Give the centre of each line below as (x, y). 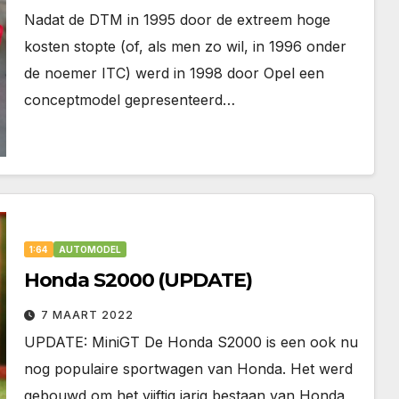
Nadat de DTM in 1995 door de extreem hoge (177, 20)
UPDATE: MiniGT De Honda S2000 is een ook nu (191, 342)
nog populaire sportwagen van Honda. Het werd (188, 369)
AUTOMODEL (90, 249)
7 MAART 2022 (87, 315)
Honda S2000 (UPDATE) (138, 280)
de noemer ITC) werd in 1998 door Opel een (174, 73)
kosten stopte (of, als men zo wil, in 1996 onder (185, 46)
